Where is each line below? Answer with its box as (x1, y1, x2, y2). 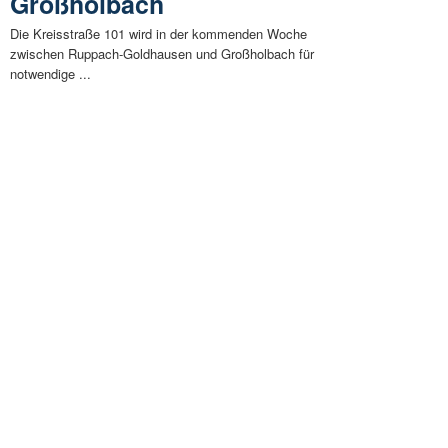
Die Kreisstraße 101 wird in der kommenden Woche (10, 24, 307, 44)
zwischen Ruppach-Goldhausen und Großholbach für (10, 44, 314, 64)
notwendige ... (10, 64, 91, 84)
